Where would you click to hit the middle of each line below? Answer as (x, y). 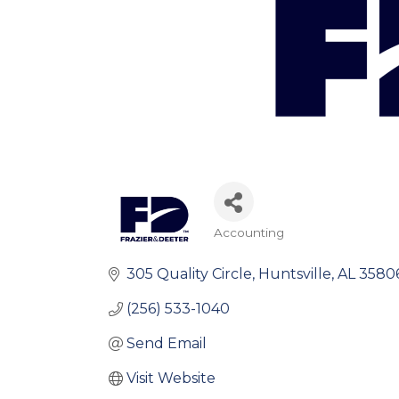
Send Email (167, 343)
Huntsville (295, 274)
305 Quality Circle (189, 274)
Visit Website (171, 378)
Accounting (248, 232)
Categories (269, 247)
